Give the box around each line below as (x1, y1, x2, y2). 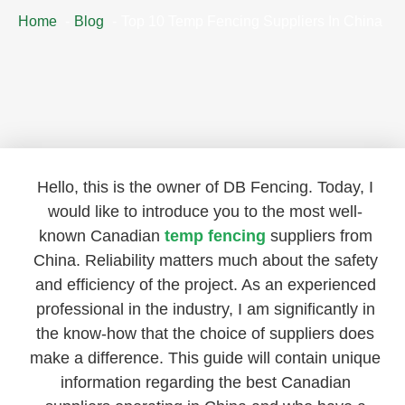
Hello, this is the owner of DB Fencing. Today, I (37, 177, 374, 196)
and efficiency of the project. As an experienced (34, 275, 376, 294)
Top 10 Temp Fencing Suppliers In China (121, 13, 382, 29)
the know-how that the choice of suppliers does (36, 324, 375, 343)
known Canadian (38, 226, 165, 245)
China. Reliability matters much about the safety (33, 250, 378, 269)
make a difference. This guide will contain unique (30, 348, 381, 367)
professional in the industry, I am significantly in (35, 299, 375, 318)
